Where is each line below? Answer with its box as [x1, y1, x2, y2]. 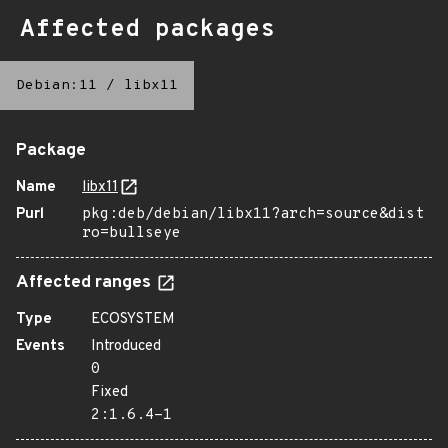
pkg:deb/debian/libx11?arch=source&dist [82, 205, 424, 224]
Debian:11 [16, 77, 97, 94]
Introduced [91, 337, 161, 356]
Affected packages [20, 15, 275, 45]
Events [16, 337, 65, 356]
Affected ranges [16, 272, 155, 294]
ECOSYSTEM [91, 310, 175, 329]
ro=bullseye [82, 224, 181, 243]
